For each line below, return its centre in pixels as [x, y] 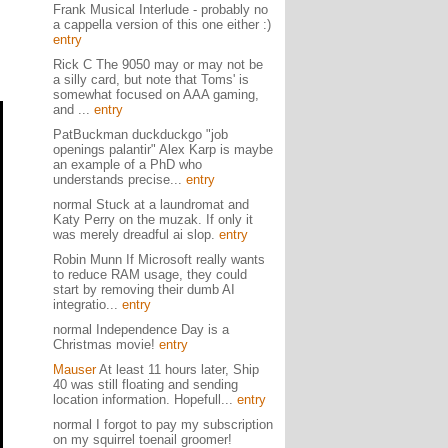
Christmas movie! [105, 344]
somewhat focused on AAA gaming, [155, 94]
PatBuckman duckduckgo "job [140, 134]
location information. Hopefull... [144, 399]
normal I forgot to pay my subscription [162, 424]
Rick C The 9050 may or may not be [157, 64]
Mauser [74, 369]
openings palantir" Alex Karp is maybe [162, 149]
